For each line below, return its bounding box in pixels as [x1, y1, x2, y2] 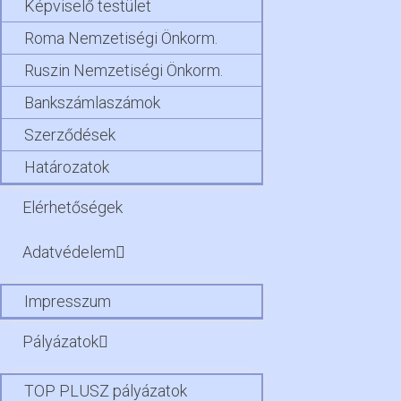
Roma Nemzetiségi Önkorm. [24, 28, 218, 47]
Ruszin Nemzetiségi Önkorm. [24, 60, 223, 80]
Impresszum [24, 291, 111, 311]
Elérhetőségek [22, 197, 123, 217]
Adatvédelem [22, 242, 115, 261]
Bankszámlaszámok [24, 92, 160, 112]
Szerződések [24, 124, 115, 144]
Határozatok [24, 157, 109, 176]
